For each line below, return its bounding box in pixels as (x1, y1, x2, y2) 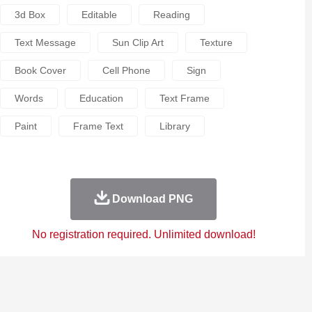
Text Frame (159, 93, 210, 104)
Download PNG (111, 193, 193, 205)
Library (159, 120, 190, 132)
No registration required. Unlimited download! (31, 228, 256, 240)
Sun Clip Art (111, 37, 164, 48)
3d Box (14, 9, 45, 20)
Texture (199, 37, 233, 48)
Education (79, 93, 123, 104)
